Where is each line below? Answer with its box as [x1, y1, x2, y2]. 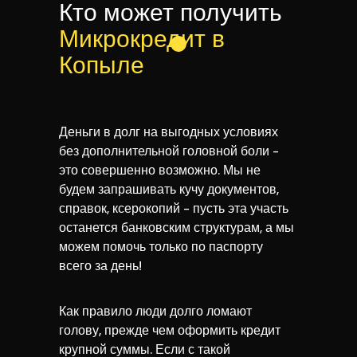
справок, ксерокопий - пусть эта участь [59, 200, 288, 217]
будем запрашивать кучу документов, [59, 181, 279, 198]
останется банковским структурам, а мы [59, 219, 294, 236]
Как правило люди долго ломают [59, 303, 252, 320]
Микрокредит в [59, 25, 225, 52]
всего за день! [59, 257, 142, 274]
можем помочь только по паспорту [59, 238, 263, 255]
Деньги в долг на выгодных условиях [59, 124, 278, 140]
